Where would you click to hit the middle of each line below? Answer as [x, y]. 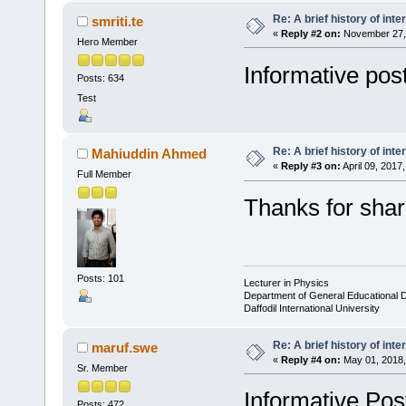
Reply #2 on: [310, 34]
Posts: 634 [100, 78]
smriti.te [118, 21]
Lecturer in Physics [286, 282]
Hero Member [107, 41]
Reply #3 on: [310, 166]
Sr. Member [102, 367]
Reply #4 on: [310, 359]
